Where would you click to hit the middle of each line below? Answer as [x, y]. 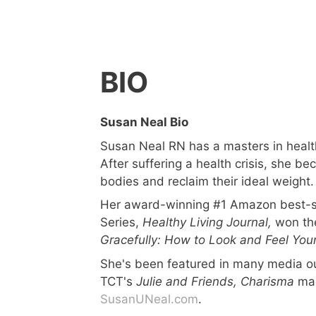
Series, [121, 222]
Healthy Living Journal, [207, 222]
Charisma [269, 281]
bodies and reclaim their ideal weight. [207, 181]
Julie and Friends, [187, 281]
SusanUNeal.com [149, 299]
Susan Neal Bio [144, 122]
